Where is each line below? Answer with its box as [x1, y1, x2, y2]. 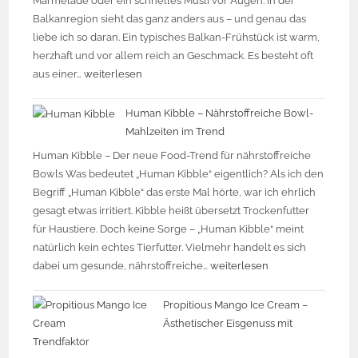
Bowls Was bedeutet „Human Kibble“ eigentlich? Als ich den [33, 167, 324, 180]
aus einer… [33, 68, 85, 81]
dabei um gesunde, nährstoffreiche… [33, 259, 211, 272]
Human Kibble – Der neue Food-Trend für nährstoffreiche [33, 149, 312, 161]
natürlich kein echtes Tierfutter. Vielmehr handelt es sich [33, 241, 307, 253]
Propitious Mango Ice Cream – [163, 298, 308, 311]
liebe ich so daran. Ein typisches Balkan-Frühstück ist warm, [33, 31, 320, 44]
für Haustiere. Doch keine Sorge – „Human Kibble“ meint [33, 222, 304, 235]
